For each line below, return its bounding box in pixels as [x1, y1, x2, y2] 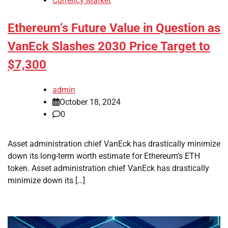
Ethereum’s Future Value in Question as [8, 21, 220, 36]
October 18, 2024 [60, 97, 121, 107]
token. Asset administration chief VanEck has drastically [8, 163, 209, 173]
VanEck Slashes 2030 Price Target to [8, 39, 210, 54]
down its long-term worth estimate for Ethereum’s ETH [8, 151, 200, 161]
